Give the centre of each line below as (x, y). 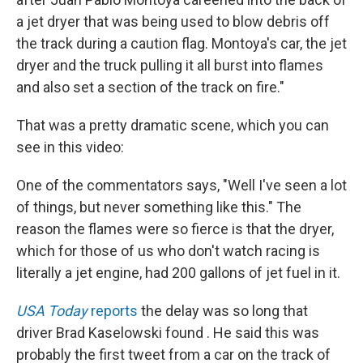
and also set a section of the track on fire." (150, 87)
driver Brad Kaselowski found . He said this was (168, 332)
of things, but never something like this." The (159, 207)
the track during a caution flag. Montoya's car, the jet (181, 43)
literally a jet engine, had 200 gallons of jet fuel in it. (178, 272)
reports (113, 310)
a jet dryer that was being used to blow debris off (173, 21)
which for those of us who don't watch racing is (168, 250)
